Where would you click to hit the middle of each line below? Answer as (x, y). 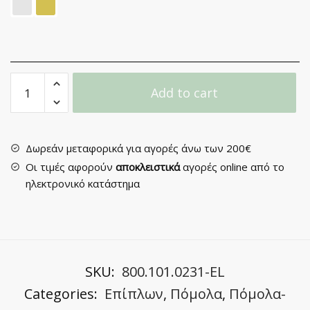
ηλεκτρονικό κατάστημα (83, 184)
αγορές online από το (232, 167)
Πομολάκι (33, 81)
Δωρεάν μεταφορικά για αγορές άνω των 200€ (138, 148)
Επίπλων (134, 294)
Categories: (63, 294)
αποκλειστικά (148, 167)
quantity (29, 147)
